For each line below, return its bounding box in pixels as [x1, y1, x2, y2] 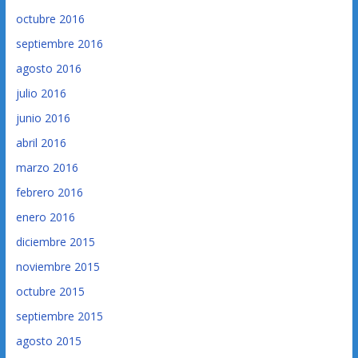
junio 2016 [15, 109, 70, 125]
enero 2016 [15, 209, 75, 225]
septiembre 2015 [15, 308, 103, 324]
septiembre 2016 [15, 35, 103, 51]
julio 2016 [15, 85, 66, 101]
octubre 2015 [15, 283, 85, 299]
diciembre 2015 [15, 233, 95, 249]
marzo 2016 [15, 159, 78, 175]
